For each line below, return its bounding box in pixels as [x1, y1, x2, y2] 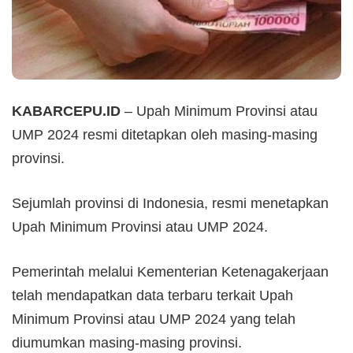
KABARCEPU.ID [12, 102, 121, 119]
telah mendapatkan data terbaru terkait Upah [12, 287, 293, 303]
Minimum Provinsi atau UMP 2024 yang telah [12, 310, 295, 327]
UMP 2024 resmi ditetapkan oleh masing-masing [12, 126, 318, 143]
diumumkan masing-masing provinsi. [12, 334, 242, 351]
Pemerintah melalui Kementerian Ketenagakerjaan [12, 263, 329, 280]
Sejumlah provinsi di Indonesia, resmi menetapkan [12, 195, 329, 211]
